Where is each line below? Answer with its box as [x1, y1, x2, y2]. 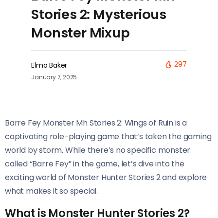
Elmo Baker [31, 60, 68, 70]
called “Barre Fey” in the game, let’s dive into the [5, 158, 184, 169]
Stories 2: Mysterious [31, 4, 167, 24]
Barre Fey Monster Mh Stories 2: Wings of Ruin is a [5, 117, 187, 128]
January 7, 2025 [31, 73, 77, 81]
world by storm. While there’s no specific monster [5, 144, 191, 156]
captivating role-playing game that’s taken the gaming [5, 130, 212, 142]
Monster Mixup [31, 23, 130, 42]
